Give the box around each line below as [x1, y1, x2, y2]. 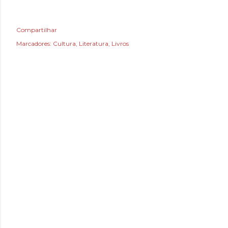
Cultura [53, 40, 76, 48]
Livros [111, 40, 129, 48]
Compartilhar [16, 26, 57, 34]
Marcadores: [16, 40, 51, 48]
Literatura [79, 40, 108, 48]
